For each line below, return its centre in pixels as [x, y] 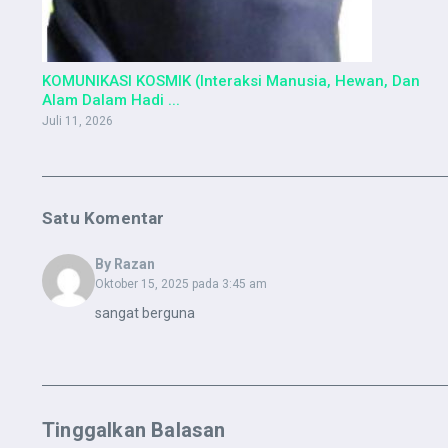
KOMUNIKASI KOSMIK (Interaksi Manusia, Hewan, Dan [231, 81]
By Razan [124, 264]
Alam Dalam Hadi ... [111, 100]
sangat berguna [144, 313]
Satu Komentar [103, 218]
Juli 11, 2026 [77, 121]
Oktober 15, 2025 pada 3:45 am [180, 284]
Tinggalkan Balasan [134, 430]
